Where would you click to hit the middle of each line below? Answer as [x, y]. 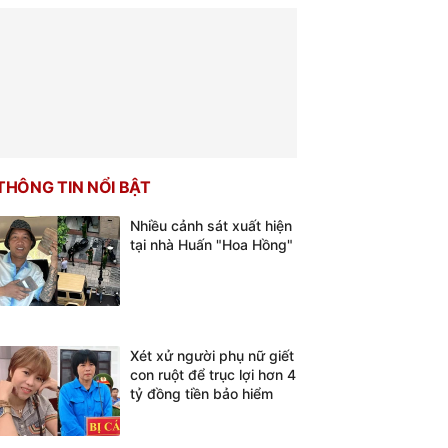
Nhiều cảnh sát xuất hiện [211, 225]
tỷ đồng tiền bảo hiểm [201, 393]
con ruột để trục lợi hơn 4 [213, 374]
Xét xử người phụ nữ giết [212, 355]
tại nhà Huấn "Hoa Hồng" [211, 244]
